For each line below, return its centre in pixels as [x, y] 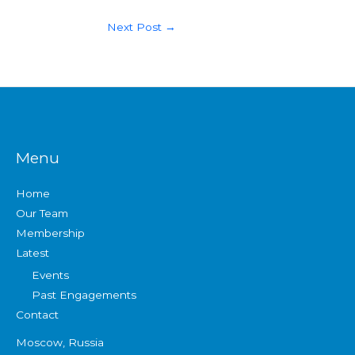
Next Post [136, 27]
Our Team [42, 213]
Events [50, 275]
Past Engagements [84, 295]
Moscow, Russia [60, 343]
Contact [37, 315]
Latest [32, 252]
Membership [50, 233]
